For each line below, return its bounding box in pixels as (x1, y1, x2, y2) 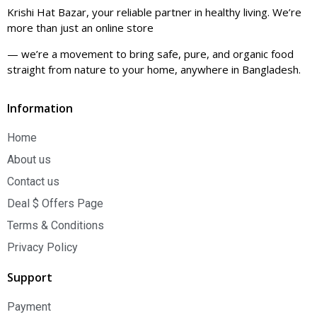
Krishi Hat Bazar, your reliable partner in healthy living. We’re (7, 5, 301, 20)
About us (7, 153, 51, 167)
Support (7, 270, 52, 286)
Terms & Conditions (7, 219, 104, 233)
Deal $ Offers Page (7, 197, 103, 211)
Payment (7, 300, 51, 314)
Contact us (7, 175, 59, 189)
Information (7, 100, 73, 117)
